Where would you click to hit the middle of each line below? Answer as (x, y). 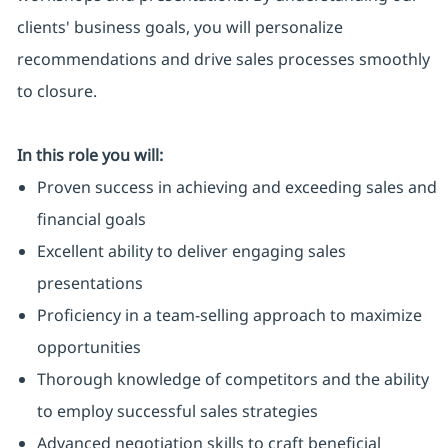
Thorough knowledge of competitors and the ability (232, 379)
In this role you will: (89, 155)
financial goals (91, 219)
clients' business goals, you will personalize (179, 27)
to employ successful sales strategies (177, 411)
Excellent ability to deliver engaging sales (191, 251)
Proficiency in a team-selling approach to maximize (229, 315)
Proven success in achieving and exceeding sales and (236, 187)
